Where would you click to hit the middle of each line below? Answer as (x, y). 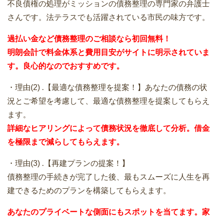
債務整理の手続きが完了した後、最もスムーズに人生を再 (109, 177)
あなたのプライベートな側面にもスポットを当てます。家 (109, 212)
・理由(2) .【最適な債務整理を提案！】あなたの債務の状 (107, 88)
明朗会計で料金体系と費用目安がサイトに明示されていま (109, 53)
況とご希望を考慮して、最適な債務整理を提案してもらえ (109, 101)
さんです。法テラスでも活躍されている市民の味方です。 (109, 18)
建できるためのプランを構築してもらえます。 (89, 191)
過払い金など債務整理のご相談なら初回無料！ (89, 39)
